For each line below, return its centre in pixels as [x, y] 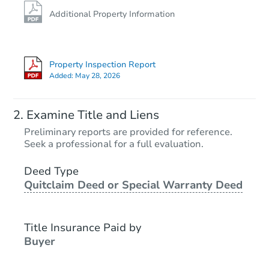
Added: [62, 76]
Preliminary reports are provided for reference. [128, 132]
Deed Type [51, 171]
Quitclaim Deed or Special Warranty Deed [133, 185]
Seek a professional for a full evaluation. [114, 144]
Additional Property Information [112, 14]
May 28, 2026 [98, 76]
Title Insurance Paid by [83, 227]
